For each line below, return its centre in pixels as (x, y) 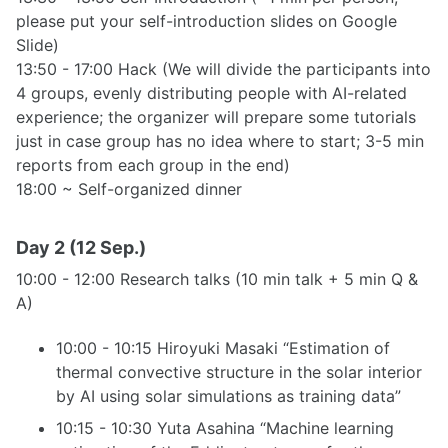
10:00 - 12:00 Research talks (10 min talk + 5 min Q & (217, 279)
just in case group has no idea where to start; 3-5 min (220, 141)
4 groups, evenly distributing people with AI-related (211, 93)
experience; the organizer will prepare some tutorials (216, 117)
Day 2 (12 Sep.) (81, 248)
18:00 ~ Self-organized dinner (129, 189)
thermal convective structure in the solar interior (239, 372)
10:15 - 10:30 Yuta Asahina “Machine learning (225, 428)
